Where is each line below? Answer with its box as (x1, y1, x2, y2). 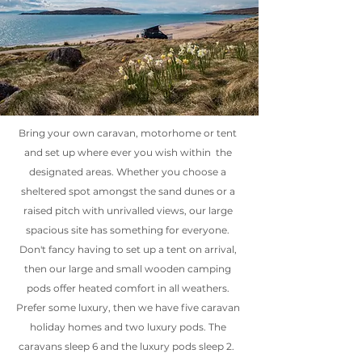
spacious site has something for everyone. (26, 224, 229, 236)
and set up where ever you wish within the (23, 146, 232, 158)
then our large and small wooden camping (24, 263, 231, 275)
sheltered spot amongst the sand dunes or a (20, 185, 235, 197)
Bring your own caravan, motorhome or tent (19, 127, 237, 139)
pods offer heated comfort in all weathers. (26, 282, 229, 294)
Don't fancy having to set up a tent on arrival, (19, 243, 237, 255)
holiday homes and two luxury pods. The (29, 321, 226, 333)
